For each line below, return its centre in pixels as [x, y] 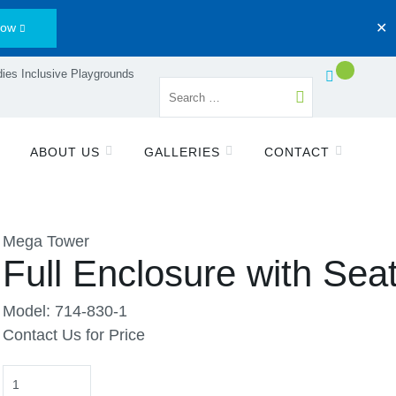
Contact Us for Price [74, 335]
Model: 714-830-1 [65, 311]
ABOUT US [65, 152]
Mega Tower [46, 241]
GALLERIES [183, 152]
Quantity [31, 376]
